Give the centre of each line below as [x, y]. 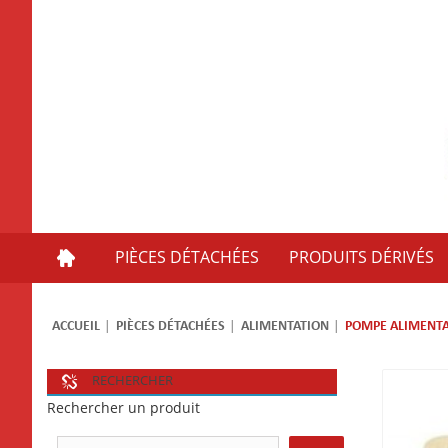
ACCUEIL [76, 326]
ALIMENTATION [285, 326]
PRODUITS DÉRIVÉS [361, 257]
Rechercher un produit [123, 408]
